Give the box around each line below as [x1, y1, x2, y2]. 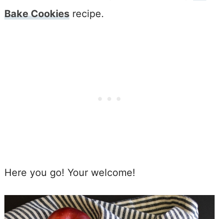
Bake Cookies [4, 7, 69, 20]
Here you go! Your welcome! [4, 166, 135, 178]
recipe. [69, 7, 104, 20]
